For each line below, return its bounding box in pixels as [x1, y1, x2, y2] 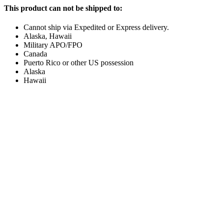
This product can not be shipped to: [4, 4, 122, 12]
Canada [24, 50, 47, 58]
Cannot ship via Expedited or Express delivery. [24, 23, 169, 32]
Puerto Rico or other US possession [24, 58, 134, 67]
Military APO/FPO [24, 41, 82, 50]
